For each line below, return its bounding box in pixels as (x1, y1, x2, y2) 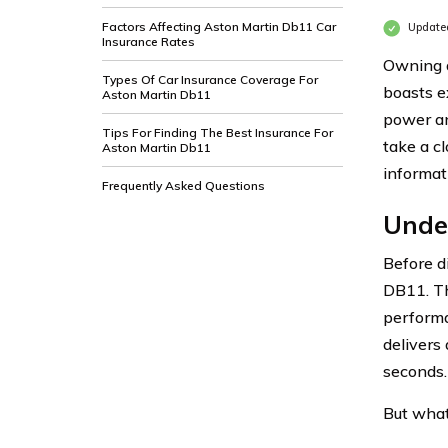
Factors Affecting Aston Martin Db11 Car (102, 19, 336, 34)
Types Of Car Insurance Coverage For (102, 72, 318, 87)
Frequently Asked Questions (102, 178, 265, 193)
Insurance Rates (102, 34, 195, 49)
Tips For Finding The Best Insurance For (102, 125, 333, 140)
